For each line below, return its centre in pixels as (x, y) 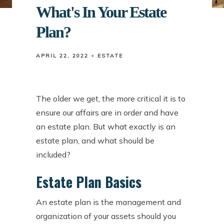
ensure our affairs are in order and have (107, 112)
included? (53, 154)
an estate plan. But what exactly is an (106, 126)
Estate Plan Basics (89, 182)
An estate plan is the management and (108, 202)
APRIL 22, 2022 (62, 56)
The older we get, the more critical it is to (111, 98)
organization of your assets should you (106, 216)
